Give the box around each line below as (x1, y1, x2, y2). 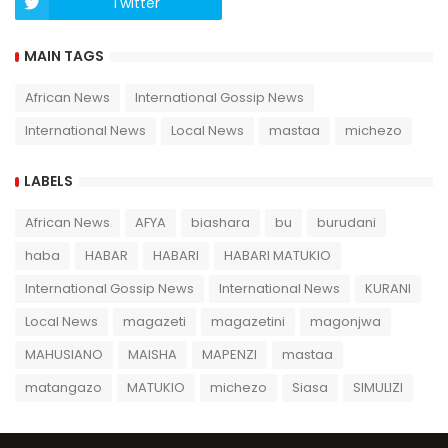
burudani (317, 212, 376, 232)
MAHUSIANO (25, 344, 103, 364)
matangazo (25, 377, 102, 397)
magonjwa (310, 311, 381, 331)
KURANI (365, 278, 411, 298)
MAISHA (128, 344, 177, 364)
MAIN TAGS (24, 46, 104, 67)
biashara (191, 212, 250, 232)
